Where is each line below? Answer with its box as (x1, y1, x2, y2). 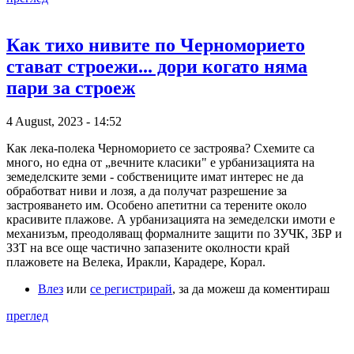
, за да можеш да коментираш (172, 282, 330, 296)
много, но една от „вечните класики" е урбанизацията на (6, 156, 314, 170)
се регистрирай (90, 282, 172, 296)
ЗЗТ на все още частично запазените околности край (6, 241, 290, 255)
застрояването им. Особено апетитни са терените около (6, 198, 307, 213)
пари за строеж (6, 77, 135, 99)
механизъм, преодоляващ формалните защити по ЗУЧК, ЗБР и (6, 227, 342, 241)
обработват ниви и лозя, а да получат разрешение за (6, 184, 287, 198)
